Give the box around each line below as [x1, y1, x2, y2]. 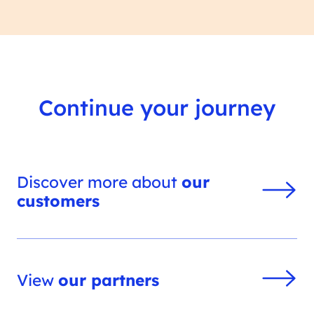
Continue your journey [39, 93, 275, 121]
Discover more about [17, 172, 182, 193]
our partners [58, 269, 160, 290]
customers [17, 191, 100, 212]
